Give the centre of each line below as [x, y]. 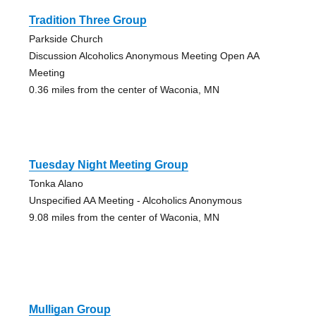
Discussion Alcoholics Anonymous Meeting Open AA [144, 55]
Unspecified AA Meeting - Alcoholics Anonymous [135, 200]
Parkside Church [66, 38]
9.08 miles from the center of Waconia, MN [124, 217]
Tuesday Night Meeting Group [108, 164]
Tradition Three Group [87, 20]
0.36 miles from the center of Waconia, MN [124, 89]
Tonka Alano [56, 183]
